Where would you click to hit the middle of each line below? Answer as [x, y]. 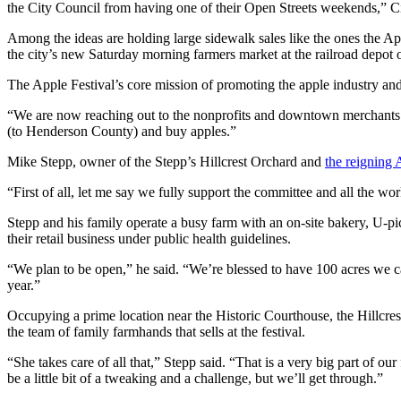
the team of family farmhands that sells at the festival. [156, 332]
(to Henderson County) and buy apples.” [122, 132]
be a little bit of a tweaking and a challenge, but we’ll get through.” [195, 379]
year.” [24, 286]
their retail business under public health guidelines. [149, 239]
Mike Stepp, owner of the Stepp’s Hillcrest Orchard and [166, 162]
